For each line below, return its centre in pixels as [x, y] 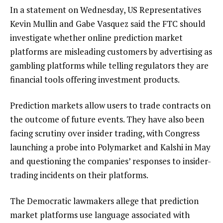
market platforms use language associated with [100, 215]
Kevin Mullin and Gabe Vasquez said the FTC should [108, 24]
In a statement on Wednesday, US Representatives [106, 10]
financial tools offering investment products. [95, 80]
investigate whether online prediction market [96, 38]
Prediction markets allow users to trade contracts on [110, 105]
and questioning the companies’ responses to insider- [111, 161]
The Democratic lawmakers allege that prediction [104, 201]
